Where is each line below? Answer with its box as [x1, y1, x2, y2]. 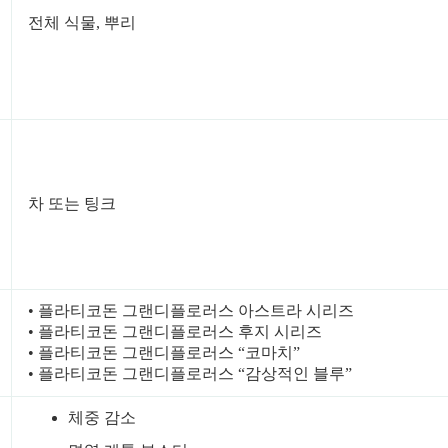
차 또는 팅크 [27, 194, 116, 212]
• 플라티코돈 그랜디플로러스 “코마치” [27, 343, 300, 361]
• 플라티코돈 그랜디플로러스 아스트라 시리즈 [27, 301, 354, 319]
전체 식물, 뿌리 [27, 13, 136, 31]
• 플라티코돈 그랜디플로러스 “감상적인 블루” [27, 364, 352, 382]
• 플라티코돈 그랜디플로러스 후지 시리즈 [27, 322, 322, 340]
